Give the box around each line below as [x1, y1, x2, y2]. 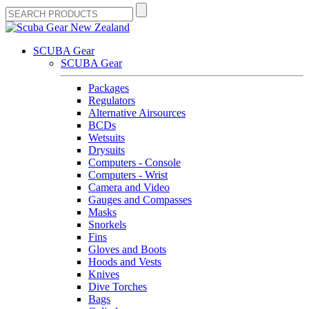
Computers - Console [88, 157, 181, 168]
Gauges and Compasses [88, 194, 192, 206]
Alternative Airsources [88, 107, 186, 119]
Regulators [88, 94, 135, 106]
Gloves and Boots [88, 243, 166, 255]
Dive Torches [88, 281, 147, 292]
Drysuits [88, 144, 125, 156]
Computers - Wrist [88, 169, 168, 181]
